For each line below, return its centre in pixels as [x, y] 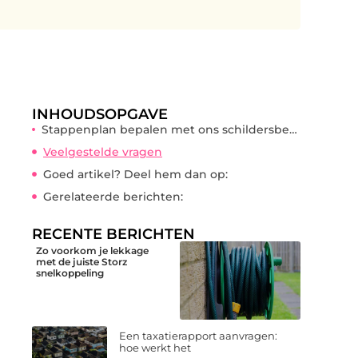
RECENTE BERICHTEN [113, 234]
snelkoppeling [70, 272]
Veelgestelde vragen [103, 151]
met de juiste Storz [82, 261]
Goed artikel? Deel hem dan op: [135, 174]
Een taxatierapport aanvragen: [199, 336]
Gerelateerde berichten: [113, 196]
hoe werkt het [155, 348]
